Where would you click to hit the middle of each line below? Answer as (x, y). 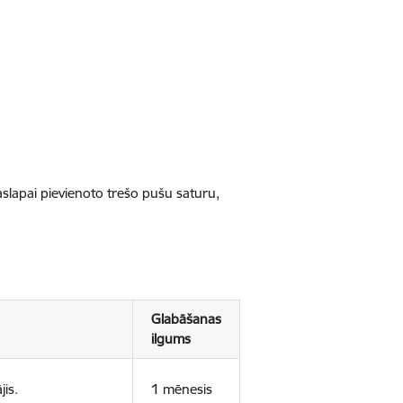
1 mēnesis (181, 389)
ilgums (170, 339)
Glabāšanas (186, 319)
